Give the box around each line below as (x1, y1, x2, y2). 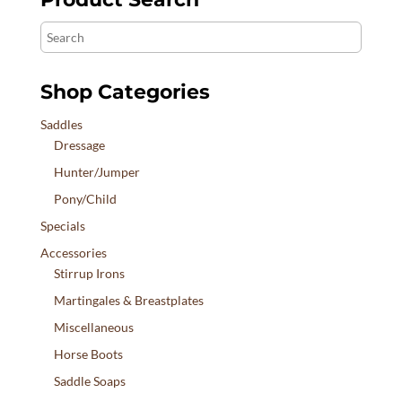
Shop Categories (39, 80, 210, 105)
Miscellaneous (53, 319, 134, 336)
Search (39, 23, 77, 39)
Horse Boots (53, 346, 123, 363)
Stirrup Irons (53, 266, 125, 282)
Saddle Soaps (53, 373, 126, 389)
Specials (39, 218, 85, 234)
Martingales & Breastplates (53, 293, 204, 309)
